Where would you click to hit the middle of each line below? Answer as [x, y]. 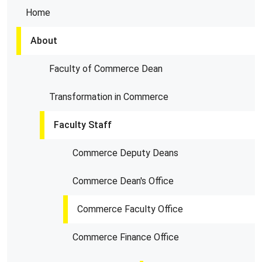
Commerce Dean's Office [123, 181]
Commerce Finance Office [126, 237]
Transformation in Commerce [109, 97]
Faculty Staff [83, 125]
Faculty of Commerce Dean [106, 69]
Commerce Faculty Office [130, 209]
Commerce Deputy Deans [125, 153]
